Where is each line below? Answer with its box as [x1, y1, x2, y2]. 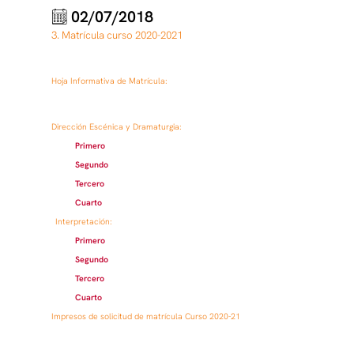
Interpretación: [55, 216, 113, 228]
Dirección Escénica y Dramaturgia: [51, 121, 183, 133]
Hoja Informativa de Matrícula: [51, 75, 168, 87]
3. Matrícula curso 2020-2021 [51, 28, 183, 42]
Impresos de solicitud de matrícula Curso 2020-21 [51, 311, 241, 322]
